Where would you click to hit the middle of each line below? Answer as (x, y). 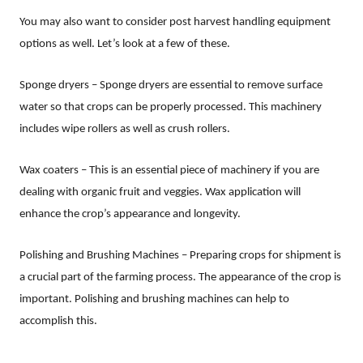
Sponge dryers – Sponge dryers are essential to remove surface (171, 86)
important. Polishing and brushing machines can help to (154, 300)
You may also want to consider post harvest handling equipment (175, 23)
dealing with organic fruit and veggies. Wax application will (160, 193)
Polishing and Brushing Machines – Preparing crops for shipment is (180, 256)
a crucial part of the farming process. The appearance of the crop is (180, 278)
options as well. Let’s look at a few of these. (125, 45)
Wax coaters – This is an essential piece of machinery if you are (169, 171)
